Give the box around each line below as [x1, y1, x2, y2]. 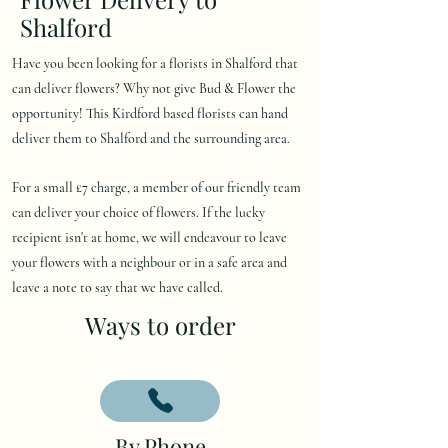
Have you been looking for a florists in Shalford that [12, 54, 298, 72]
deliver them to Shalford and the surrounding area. [12, 129, 290, 147]
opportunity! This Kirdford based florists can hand [12, 104, 288, 122]
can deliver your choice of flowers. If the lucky [12, 203, 265, 221]
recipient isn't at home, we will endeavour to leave [12, 228, 287, 246]
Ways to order [84, 308, 236, 341]
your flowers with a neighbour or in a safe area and [12, 253, 287, 271]
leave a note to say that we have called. [12, 278, 223, 296]
